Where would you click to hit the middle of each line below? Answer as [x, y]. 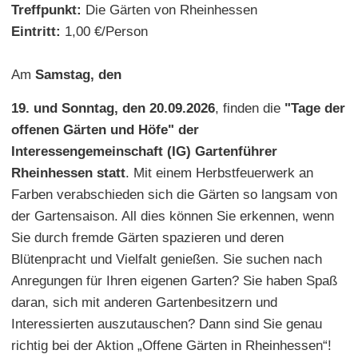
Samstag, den [78, 74]
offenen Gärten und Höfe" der [105, 129]
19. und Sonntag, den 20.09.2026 [113, 108]
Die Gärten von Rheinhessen [169, 10]
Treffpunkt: [46, 10]
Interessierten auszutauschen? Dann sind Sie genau [167, 324]
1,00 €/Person [104, 31]
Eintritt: [36, 31]
